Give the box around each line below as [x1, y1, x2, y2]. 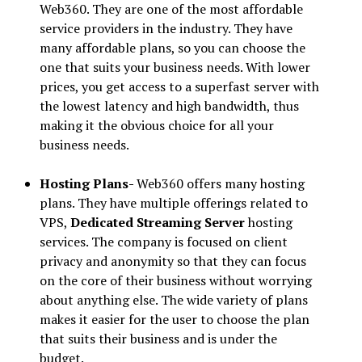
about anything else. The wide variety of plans [39, 290, 308, 309]
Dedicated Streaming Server [69, 213, 245, 231]
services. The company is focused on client [39, 232, 288, 250]
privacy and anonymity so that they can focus [39, 251, 306, 270]
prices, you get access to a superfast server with [39, 77, 319, 95]
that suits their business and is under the [39, 329, 277, 347]
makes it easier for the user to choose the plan [39, 309, 309, 328]
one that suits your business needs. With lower [39, 57, 310, 76]
